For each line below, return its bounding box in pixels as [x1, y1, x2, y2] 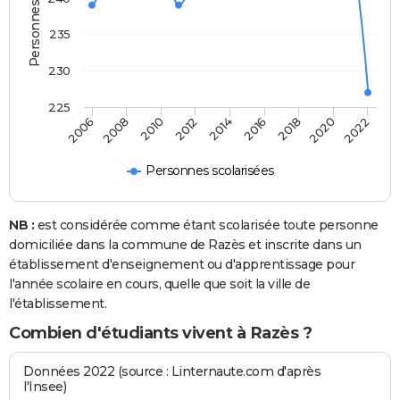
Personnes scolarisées [146, 162, 274, 179]
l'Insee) [23, 379, 67, 396]
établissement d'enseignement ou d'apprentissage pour [9, 256, 354, 273]
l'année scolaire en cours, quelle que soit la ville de [9, 276, 310, 293]
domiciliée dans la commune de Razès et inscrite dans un [9, 237, 362, 254]
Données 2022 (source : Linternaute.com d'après [23, 363, 321, 380]
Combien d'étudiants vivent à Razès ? [9, 323, 312, 344]
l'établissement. [9, 296, 106, 312]
